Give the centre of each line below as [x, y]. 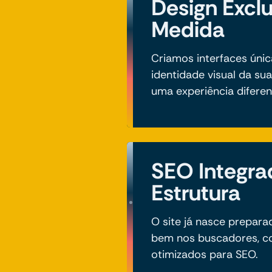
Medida [188, 30]
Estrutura [196, 193]
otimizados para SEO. [205, 255]
